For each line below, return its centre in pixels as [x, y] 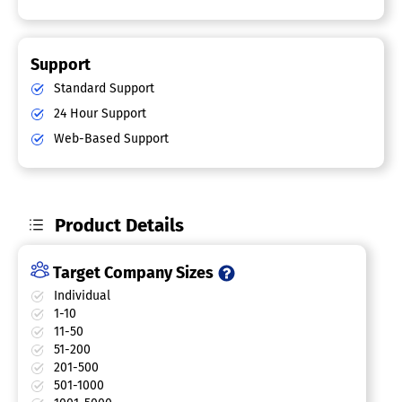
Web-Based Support [109, 138]
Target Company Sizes [133, 273]
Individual [80, 296]
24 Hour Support [98, 113]
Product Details [120, 225]
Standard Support [102, 88]
